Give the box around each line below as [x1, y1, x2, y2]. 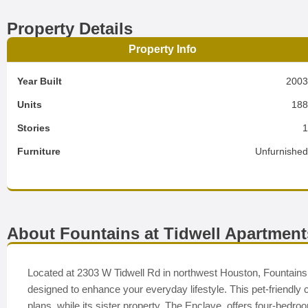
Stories [17, 122, 50, 133]
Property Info [129, 43, 197, 55]
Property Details [7, 19, 133, 38]
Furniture [17, 146, 60, 157]
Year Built [17, 76, 62, 87]
